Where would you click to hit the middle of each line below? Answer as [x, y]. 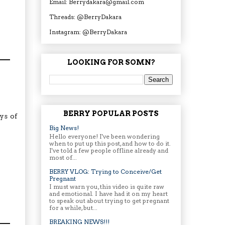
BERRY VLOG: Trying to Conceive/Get [105, 171]
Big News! [64, 128]
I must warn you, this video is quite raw [107, 187]
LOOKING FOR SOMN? [111, 62]
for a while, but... [73, 208]
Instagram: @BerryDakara [88, 32]
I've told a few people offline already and [109, 150]
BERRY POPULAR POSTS [111, 114]
